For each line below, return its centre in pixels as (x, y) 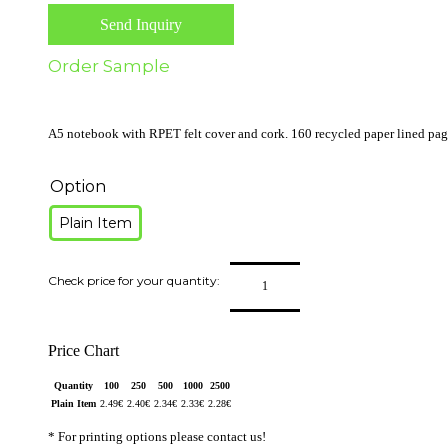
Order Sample (109, 65)
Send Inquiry (141, 24)
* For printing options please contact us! (157, 436)
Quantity (73, 385)
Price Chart (83, 350)
